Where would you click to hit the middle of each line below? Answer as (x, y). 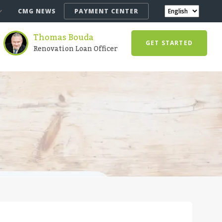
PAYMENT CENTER (106, 11)
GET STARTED (169, 43)
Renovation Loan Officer (75, 49)
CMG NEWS (37, 11)
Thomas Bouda (63, 38)
